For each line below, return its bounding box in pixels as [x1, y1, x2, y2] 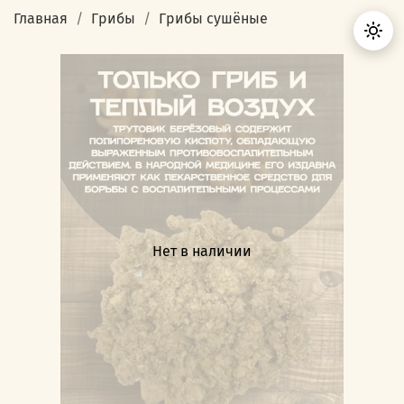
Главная [14, 9, 68, 27]
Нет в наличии [152, 243, 252, 261]
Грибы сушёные [159, 9, 268, 27]
